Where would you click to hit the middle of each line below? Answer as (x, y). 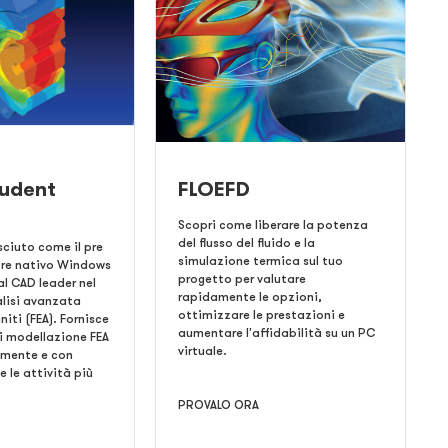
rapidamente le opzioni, (249, 296)
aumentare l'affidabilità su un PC (276, 332)
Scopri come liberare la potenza (272, 224)
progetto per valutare (241, 278)
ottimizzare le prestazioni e (261, 314)
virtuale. (202, 350)
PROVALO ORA (218, 404)
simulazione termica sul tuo (260, 260)
